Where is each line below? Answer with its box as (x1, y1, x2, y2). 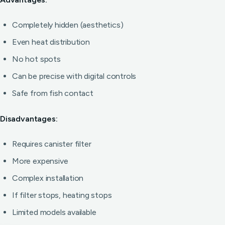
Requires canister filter (12, 139, 91, 149)
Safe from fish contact (12, 88, 93, 98)
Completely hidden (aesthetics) (12, 20, 124, 30)
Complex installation (12, 173, 84, 183)
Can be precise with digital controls (12, 71, 137, 81)
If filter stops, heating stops (12, 190, 112, 200)
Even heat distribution (12, 37, 90, 47)
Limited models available (12, 207, 96, 217)
